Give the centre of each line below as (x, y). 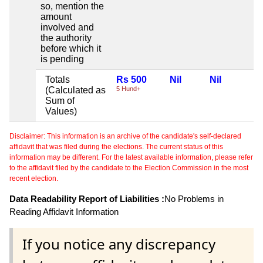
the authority (66, 38)
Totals (58, 79)
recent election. (34, 178)
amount (56, 16)
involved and (67, 27)
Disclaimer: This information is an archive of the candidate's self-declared (125, 136)
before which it (71, 48)
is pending (62, 59)
